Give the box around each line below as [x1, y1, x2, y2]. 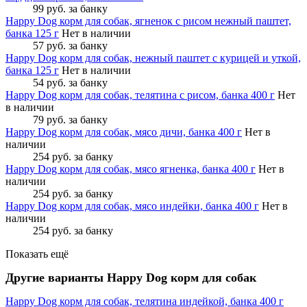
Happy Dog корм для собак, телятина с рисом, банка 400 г [5, 89, 275, 101]
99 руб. [33, 3, 66, 15]
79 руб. [33, 114, 66, 126]
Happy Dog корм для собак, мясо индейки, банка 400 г [5, 200, 259, 212]
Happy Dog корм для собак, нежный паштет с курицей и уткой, [5, 52, 301, 64]
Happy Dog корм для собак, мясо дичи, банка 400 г [5, 126, 242, 138]
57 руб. [33, 40, 66, 52]
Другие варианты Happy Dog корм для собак [5, 271, 256, 285]
